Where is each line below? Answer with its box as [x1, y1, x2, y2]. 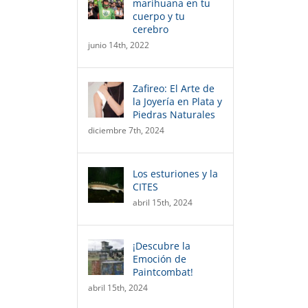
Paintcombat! [133, 265, 193, 278]
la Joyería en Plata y [133, 95, 222, 108]
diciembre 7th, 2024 [88, 124, 164, 136]
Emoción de [133, 252, 186, 265]
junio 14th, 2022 [88, 39, 149, 51]
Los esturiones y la [133, 167, 218, 180]
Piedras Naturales [133, 108, 215, 121]
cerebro [133, 23, 168, 36]
